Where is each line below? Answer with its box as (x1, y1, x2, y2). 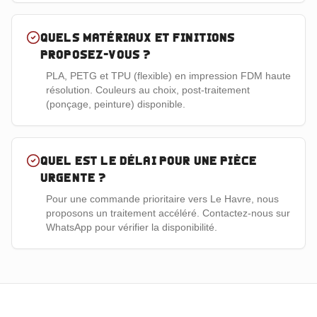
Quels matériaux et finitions (40, 31, 236, 44)
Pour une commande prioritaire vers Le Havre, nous (46, 193, 279, 204)
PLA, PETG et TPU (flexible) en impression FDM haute (46, 70, 291, 81)
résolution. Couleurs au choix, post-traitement (46, 84, 250, 96)
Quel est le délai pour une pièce (40, 154, 258, 167)
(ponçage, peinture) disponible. (46, 98, 185, 110)
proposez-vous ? (40, 48, 151, 61)
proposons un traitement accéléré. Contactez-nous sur (46, 207, 290, 219)
